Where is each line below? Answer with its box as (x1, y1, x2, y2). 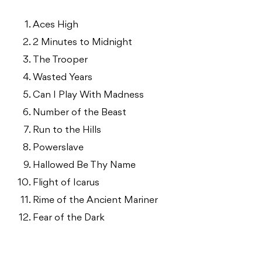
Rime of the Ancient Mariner (33, 195, 158, 205)
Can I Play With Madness (33, 90, 144, 100)
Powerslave (33, 143, 84, 153)
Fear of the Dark (33, 213, 105, 223)
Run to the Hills (33, 125, 101, 135)
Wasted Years (33, 73, 92, 82)
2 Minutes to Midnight (33, 37, 132, 47)
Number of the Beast (33, 108, 126, 118)
